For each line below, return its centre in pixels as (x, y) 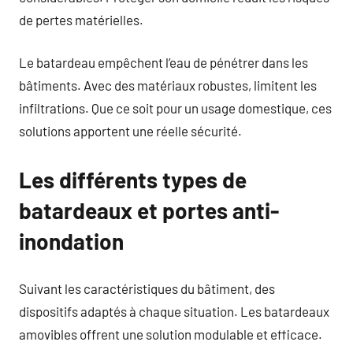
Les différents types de (133, 180)
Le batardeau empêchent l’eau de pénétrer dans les (163, 62)
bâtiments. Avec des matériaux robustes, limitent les (168, 85)
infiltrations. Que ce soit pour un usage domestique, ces (175, 108)
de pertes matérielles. (81, 19)
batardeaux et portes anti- (149, 210)
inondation (71, 241)
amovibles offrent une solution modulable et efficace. (171, 334)
